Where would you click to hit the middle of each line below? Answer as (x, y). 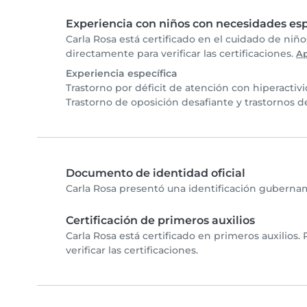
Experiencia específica (122, 74)
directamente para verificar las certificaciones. (181, 54)
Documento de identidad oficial (156, 173)
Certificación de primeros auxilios (160, 221)
